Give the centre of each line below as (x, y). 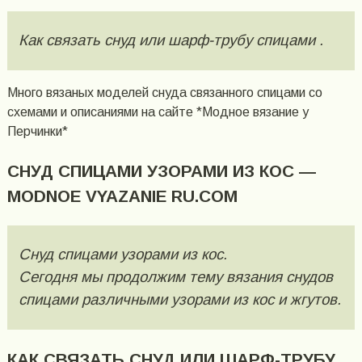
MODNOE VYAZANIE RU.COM (122, 196)
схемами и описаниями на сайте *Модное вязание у (158, 112)
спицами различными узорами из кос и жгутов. (179, 300)
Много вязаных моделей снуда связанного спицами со (164, 93)
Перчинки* (37, 131)
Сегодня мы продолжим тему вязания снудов (175, 277)
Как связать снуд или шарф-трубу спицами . (170, 40)
